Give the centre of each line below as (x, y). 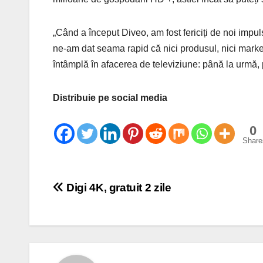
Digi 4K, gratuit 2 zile (117, 187)
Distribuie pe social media (110, 97)
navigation (100, 215)
